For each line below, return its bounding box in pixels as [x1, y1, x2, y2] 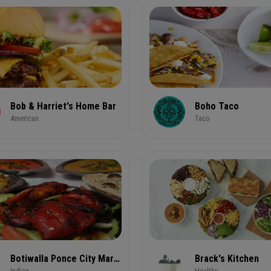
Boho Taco [195, 100, 239, 112]
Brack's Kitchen [195, 253, 259, 264]
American [10, 114, 39, 123]
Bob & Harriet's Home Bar [10, 100, 116, 112]
